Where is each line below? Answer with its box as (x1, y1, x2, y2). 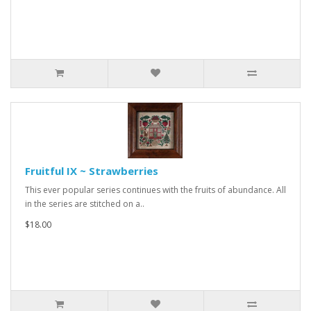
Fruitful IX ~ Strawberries (25, 164, 158, 178)
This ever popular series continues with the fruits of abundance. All (25, 184, 286, 196)
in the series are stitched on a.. (25, 198, 144, 210)
